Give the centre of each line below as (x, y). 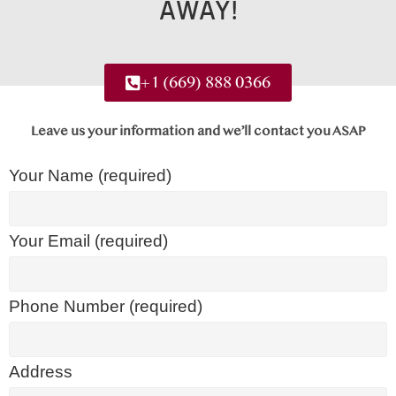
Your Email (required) (88, 240)
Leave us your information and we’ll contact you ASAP (198, 131)
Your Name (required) (90, 175)
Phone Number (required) (106, 306)
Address (41, 371)
